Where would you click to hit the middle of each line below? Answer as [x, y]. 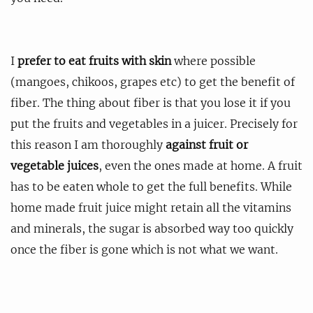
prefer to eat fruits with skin [94, 60]
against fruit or [207, 144]
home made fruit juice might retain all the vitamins [151, 207]
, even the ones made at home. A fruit [201, 165]
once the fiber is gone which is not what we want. [144, 249]
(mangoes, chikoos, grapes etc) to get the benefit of [153, 81]
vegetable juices [54, 165]
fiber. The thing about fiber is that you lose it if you [151, 102]
